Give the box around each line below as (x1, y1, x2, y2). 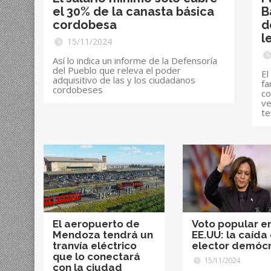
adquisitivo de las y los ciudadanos (53, 74, 195, 86)
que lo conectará (53, 250, 140, 263)
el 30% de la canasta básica (53, 4, 214, 19)
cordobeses (53, 83, 103, 96)
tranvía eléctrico (53, 240, 137, 252)
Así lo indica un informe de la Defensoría (53, 54, 217, 67)
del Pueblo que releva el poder (53, 64, 181, 76)
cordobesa (53, 18, 117, 32)
